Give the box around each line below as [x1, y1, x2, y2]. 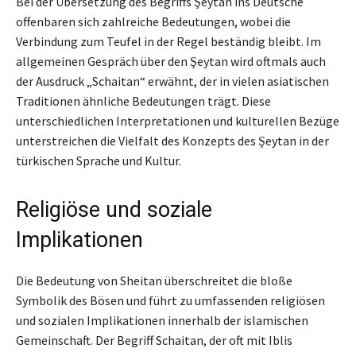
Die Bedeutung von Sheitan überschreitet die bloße [16, 272, 292, 288]
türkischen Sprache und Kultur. [16, 152, 181, 168]
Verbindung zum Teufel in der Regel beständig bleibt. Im [16, 33, 321, 49]
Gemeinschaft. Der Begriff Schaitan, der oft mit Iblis [16, 331, 292, 348]
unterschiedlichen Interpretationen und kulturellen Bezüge [16, 112, 339, 129]
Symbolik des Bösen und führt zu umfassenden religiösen [16, 292, 325, 308]
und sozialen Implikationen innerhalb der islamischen [16, 311, 308, 328]
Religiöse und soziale [16, 196, 212, 222]
